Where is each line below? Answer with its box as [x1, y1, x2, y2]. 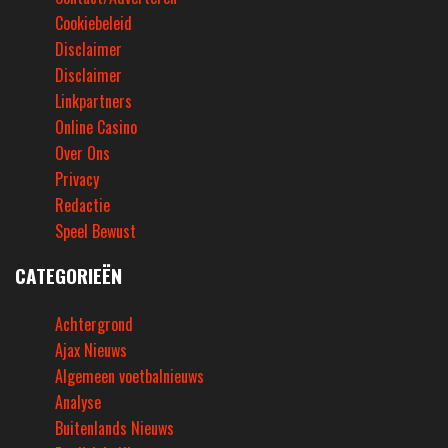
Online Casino [55, 115, 137, 140]
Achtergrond [55, 312, 133, 337]
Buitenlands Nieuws [55, 416, 174, 441]
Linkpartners [55, 89, 132, 114]
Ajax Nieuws [55, 338, 127, 363]
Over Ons [55, 141, 110, 166]
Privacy [55, 167, 99, 192]
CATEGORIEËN [15, 261, 122, 291]
